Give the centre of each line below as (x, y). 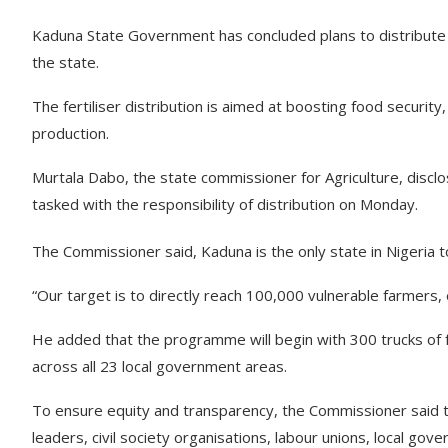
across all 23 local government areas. (159, 366)
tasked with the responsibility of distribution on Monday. (225, 204)
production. (70, 133)
